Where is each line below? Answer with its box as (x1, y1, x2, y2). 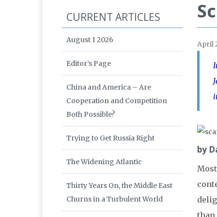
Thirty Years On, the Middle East (66, 181, 172, 190)
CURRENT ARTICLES (66, 10, 160, 24)
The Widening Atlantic (66, 157, 142, 167)
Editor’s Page (66, 59, 111, 68)
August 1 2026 (66, 35, 113, 45)
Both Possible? (66, 110, 115, 119)
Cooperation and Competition (66, 96, 167, 106)
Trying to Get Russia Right (66, 134, 155, 143)
